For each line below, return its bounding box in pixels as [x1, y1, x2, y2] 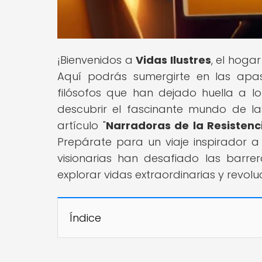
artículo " [57, 118, 106, 133]
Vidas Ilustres [136, 52, 211, 67]
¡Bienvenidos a [57, 52, 136, 67]
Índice [70, 210, 101, 225]
